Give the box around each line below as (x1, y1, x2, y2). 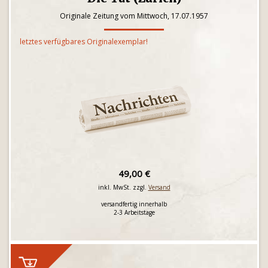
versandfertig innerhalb (101, 200, 167, 208)
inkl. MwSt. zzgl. (98, 183, 148, 191)
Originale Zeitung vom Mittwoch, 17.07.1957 (60, 11, 208, 21)
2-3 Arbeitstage (113, 208, 155, 217)
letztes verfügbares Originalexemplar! (20, 36, 148, 47)
